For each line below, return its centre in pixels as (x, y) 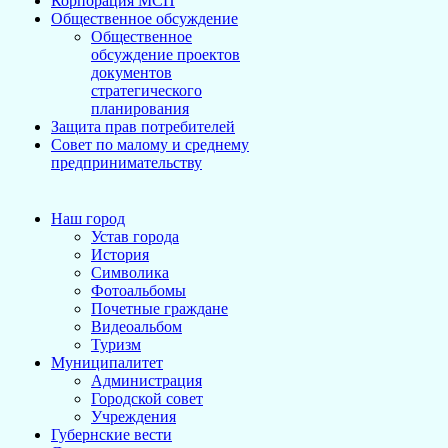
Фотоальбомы (138, 290)
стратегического (146, 90)
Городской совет (147, 398)
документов (131, 72)
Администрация (146, 380)
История (120, 254)
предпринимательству (126, 162)
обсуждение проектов (165, 54)
